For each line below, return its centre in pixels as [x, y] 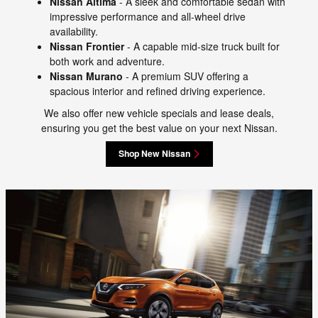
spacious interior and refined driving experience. [158, 91]
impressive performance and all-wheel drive [148, 16]
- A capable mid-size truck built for [202, 46]
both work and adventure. [107, 61]
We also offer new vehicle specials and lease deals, [159, 113]
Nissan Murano [86, 76]
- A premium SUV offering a [186, 76]
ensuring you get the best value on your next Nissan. [159, 127]
